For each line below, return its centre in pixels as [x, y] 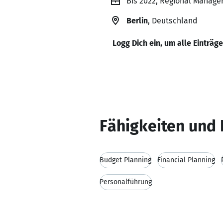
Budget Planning [125, 160]
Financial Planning [186, 160]
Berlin [137, 21]
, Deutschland [172, 21]
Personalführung [126, 182]
